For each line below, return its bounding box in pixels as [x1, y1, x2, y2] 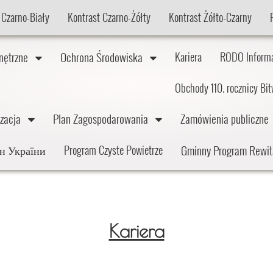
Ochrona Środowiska [60, 48, 150, 65]
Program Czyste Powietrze [64, 141, 163, 158]
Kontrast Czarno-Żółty [67, 9, 151, 25]
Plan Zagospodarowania [53, 109, 155, 127]
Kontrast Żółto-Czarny [168, 9, 252, 25]
